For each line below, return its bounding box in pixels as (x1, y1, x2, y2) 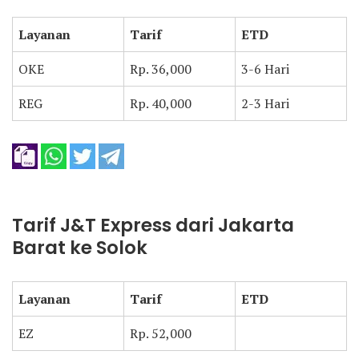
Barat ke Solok (12, 235, 147, 260)
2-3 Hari (241, 95, 289, 112)
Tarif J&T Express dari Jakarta (12, 212, 294, 238)
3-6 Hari (241, 60, 289, 78)
